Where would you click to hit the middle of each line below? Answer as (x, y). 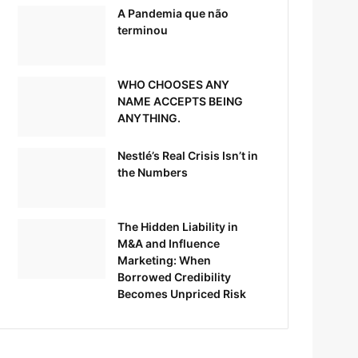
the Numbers (153, 172)
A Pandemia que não (173, 13)
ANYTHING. (149, 117)
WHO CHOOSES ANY (174, 84)
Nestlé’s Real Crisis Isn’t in (188, 155)
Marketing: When (165, 260)
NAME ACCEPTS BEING (181, 101)
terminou (143, 30)
